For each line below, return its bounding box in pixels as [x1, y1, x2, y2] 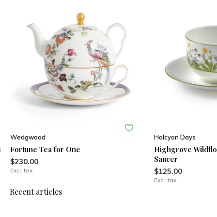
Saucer [154, 154, 178, 164]
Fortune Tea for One [10, 144, 80, 155]
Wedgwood [10, 133, 46, 141]
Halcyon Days [154, 133, 196, 141]
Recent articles [10, 186, 62, 197]
